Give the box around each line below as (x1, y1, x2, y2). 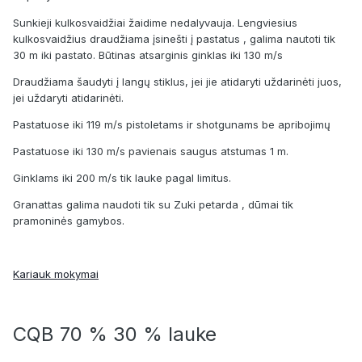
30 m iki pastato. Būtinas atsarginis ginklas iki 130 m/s (13, 48, 283, 61)
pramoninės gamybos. (13, 213, 124, 227)
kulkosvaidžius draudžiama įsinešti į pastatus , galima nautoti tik (13, 32, 335, 45)
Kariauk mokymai (13, 267, 99, 280)
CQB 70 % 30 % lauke (13, 322, 217, 346)
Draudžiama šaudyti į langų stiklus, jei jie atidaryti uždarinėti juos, (13, 74, 342, 88)
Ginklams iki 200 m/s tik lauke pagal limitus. (13, 170, 231, 184)
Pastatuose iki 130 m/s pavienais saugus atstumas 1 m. (13, 144, 288, 158)
